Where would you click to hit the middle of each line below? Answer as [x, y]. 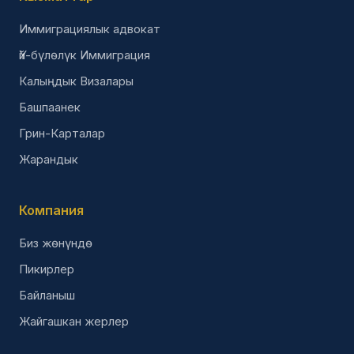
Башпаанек [50, 107]
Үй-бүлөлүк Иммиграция [85, 55]
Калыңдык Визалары [76, 81]
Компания [51, 210]
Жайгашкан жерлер [74, 321]
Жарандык [49, 159]
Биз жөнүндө [56, 243]
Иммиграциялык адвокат [90, 28]
